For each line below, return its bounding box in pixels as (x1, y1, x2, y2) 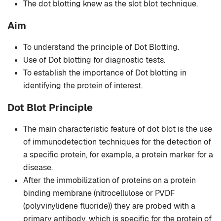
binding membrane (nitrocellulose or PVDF (23, 188, 175, 199)
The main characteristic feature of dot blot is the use (23, 124, 212, 135)
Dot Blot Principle (7, 101, 93, 114)
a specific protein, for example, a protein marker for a (23, 149, 213, 160)
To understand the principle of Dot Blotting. (23, 42, 179, 53)
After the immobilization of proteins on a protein (23, 175, 196, 186)
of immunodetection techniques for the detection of (23, 137, 211, 147)
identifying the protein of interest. (23, 80, 143, 91)
